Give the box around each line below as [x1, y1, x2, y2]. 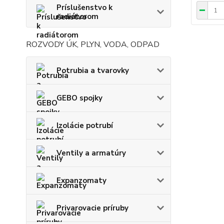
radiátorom [56, 11, 98, 21]
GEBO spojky [56, 92, 102, 103]
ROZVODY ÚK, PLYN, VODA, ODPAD [26, 38, 159, 50]
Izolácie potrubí [56, 120, 113, 130]
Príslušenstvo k [56, 2, 112, 12]
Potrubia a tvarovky [56, 65, 129, 75]
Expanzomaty [56, 175, 106, 185]
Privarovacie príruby [56, 202, 128, 213]
